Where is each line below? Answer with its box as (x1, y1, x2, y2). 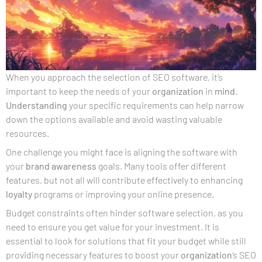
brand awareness (26, 160, 96, 171)
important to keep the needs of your (6, 85, 152, 96)
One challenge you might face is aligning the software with (6, 146, 237, 157)
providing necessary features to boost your (6, 249, 181, 260)
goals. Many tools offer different (96, 160, 226, 171)
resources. (6, 127, 49, 139)
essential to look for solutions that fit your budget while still (6, 235, 246, 246)
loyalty (6, 188, 32, 199)
